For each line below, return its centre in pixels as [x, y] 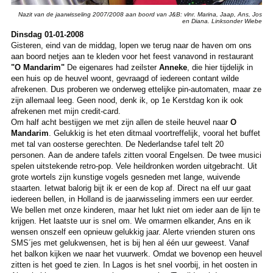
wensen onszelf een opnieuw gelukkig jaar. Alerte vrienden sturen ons [133, 232]
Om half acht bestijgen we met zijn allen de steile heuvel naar [120, 122]
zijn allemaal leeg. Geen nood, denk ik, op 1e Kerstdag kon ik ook [127, 100]
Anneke [173, 67]
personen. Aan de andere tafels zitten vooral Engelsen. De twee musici [136, 155]
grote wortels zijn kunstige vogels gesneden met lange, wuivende [125, 177]
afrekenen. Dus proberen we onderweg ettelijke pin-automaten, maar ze [136, 89]
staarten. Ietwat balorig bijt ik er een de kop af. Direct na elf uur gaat [131, 188]
